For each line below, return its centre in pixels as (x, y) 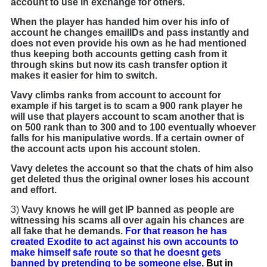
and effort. (35, 190)
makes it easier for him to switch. (84, 76)
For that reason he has (176, 231)
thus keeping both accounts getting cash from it (119, 54)
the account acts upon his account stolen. (105, 149)
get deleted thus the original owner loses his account (130, 179)
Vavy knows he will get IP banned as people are (128, 210)
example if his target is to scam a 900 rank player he (127, 106)
